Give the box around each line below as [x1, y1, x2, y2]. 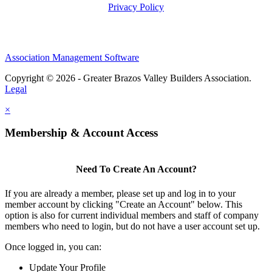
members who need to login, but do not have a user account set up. [5, 220, 260, 231]
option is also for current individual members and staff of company [5, 209, 259, 220]
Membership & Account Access [5, 126, 158, 140]
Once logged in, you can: [5, 241, 101, 252]
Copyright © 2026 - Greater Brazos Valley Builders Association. [5, 72, 251, 83]
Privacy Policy [108, 1, 164, 12]
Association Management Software [5, 52, 139, 63]
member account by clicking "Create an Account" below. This [5, 199, 242, 209]
